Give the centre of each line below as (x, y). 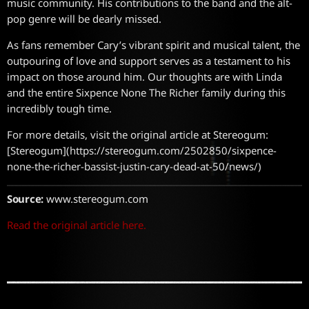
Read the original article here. (77, 225)
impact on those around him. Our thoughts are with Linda (144, 76)
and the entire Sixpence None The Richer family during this (146, 92)
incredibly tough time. (59, 108)
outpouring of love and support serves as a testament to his (149, 60)
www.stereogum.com (96, 199)
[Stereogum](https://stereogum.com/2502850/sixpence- (142, 150)
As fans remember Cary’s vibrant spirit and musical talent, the (153, 44)
